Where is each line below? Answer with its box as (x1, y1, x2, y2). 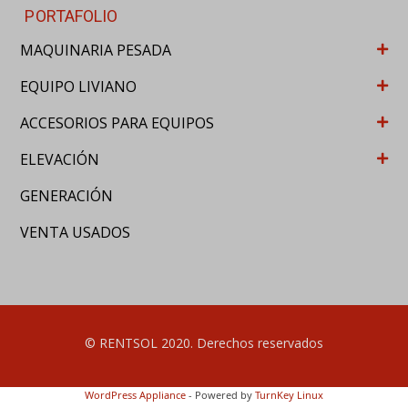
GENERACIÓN (20, 64, 114, 85)
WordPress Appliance (85, 266, 186, 280)
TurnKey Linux (255, 266, 323, 280)
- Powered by (186, 266, 255, 280)
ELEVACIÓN (20, 27, 100, 48)
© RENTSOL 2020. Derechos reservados (85, 212, 323, 230)
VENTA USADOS (20, 100, 131, 121)
